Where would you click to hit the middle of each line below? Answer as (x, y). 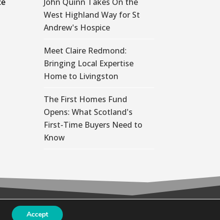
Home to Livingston (81, 76)
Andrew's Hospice (77, 27)
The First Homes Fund (86, 99)
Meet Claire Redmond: (85, 50)
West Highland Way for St (92, 14)
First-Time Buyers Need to (93, 124)
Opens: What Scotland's (88, 112)
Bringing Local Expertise (89, 63)
